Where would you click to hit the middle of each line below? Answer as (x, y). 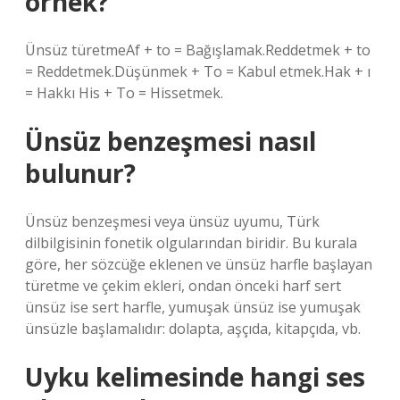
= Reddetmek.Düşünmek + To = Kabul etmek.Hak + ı (198, 71)
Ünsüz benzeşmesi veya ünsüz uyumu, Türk (172, 221)
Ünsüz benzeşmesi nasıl (171, 141)
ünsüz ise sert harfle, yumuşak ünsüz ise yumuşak (193, 307)
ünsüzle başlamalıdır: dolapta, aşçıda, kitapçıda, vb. (193, 329)
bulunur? (80, 173)
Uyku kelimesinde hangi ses (195, 377)
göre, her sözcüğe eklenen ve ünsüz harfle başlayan (199, 264)
